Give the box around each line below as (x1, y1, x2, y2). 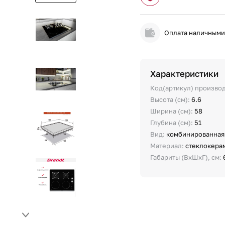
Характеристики (150, 68, 219, 79)
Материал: (150, 142, 186, 150)
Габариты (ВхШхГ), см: (150, 153, 223, 161)
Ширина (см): (150, 107, 195, 115)
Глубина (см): (150, 119, 195, 127)
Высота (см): (150, 95, 192, 103)
